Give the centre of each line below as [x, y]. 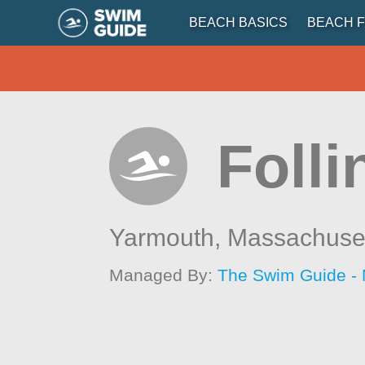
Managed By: [164, 275]
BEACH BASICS [238, 22]
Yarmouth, [169, 237]
